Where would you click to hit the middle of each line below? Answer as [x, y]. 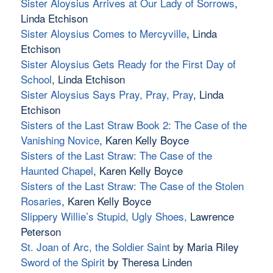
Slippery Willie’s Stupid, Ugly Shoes [102, 216]
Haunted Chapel [57, 171]
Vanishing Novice [60, 140]
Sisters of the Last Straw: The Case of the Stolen [132, 186]
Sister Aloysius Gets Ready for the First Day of [128, 64]
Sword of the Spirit [62, 262]
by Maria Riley [204, 247]
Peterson [41, 232]
